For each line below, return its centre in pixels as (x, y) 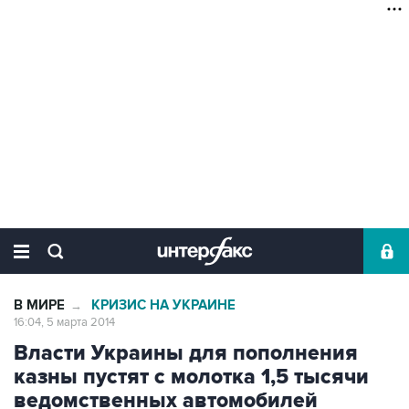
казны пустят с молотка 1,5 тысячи (191, 377)
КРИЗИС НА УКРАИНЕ (163, 305)
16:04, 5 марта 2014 (64, 322)
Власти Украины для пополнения (186, 353)
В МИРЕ (39, 305)
